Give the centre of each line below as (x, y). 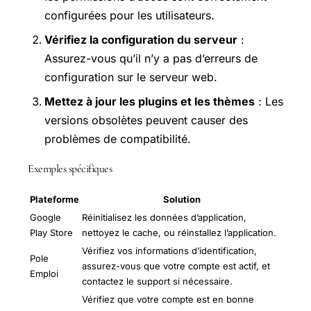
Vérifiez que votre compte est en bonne (168, 300)
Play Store (51, 233)
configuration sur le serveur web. (131, 77)
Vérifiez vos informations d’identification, (169, 251)
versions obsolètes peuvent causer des (146, 120)
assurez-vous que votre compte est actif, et (176, 266)
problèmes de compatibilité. (118, 138)
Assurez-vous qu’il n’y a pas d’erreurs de (151, 58)
